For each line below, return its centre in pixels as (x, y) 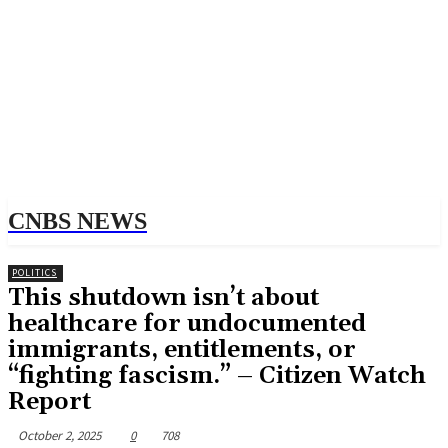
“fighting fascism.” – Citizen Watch (217, 376)
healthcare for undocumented (187, 324)
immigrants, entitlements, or (182, 350)
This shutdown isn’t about (163, 298)
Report (49, 402)
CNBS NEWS (77, 221)
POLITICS (34, 272)
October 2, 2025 (59, 435)
